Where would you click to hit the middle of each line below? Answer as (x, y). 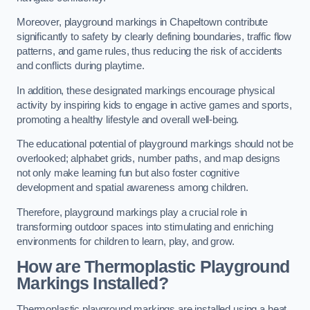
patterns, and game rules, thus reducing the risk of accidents (150, 52)
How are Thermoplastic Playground (153, 267)
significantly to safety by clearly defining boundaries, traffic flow (154, 37)
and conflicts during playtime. (81, 66)
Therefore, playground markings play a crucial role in (132, 212)
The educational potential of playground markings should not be (155, 144)
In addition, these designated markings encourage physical (146, 90)
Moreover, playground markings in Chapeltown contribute (143, 22)
